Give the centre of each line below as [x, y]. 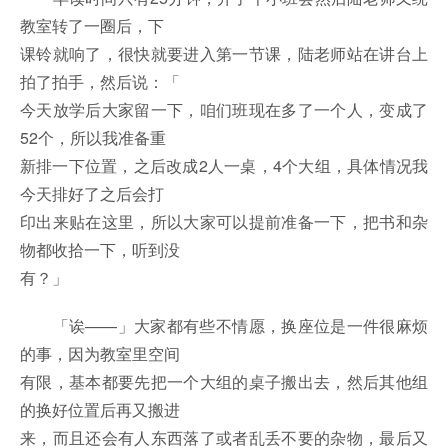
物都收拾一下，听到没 [100, 250]
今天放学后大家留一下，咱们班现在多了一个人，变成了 [224, 110]
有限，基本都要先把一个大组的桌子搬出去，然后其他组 [224, 382]
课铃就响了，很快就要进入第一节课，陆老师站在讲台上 [224, 54]
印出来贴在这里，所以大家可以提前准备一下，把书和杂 [224, 222]
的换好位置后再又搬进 [100, 410]
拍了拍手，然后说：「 [100, 82]
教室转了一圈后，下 [92, 26]
